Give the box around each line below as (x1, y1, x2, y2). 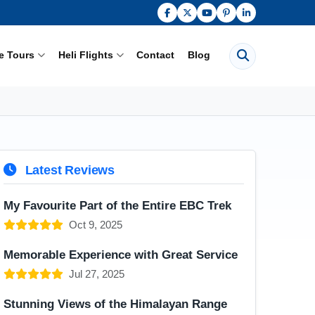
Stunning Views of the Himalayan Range (4, 297, 227, 311)
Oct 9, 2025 (69, 219, 122, 231)
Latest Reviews (21, 162, 115, 177)
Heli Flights (58, 49, 113, 60)
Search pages (227, 44, 300, 58)
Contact (136, 49, 175, 60)
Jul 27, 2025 (69, 268, 124, 280)
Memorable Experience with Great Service (4, 247, 238, 262)
